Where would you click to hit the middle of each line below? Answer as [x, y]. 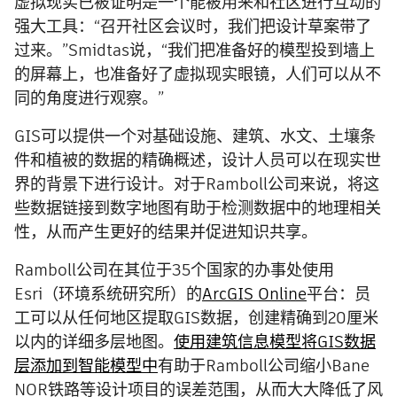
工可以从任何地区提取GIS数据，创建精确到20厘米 [196, 317]
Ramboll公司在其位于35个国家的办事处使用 [174, 269]
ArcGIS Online [254, 293]
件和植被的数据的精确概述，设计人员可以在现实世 [198, 160]
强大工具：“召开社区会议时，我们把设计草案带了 [193, 26]
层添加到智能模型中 [86, 365]
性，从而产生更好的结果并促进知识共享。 [166, 231]
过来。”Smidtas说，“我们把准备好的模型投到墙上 [195, 50]
